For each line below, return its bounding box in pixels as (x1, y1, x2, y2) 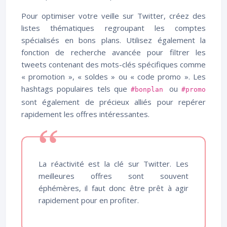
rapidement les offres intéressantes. (21, 109, 149, 119)
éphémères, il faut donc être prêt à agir (39, 183, 188, 193)
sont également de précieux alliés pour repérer (21, 97, 206, 107)
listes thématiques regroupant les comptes (21, 23, 206, 33)
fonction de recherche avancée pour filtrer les (21, 47, 206, 57)
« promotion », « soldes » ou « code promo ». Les (21, 71, 206, 82)
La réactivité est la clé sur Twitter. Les (39, 159, 188, 169)
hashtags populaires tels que (21, 84, 131, 94)
